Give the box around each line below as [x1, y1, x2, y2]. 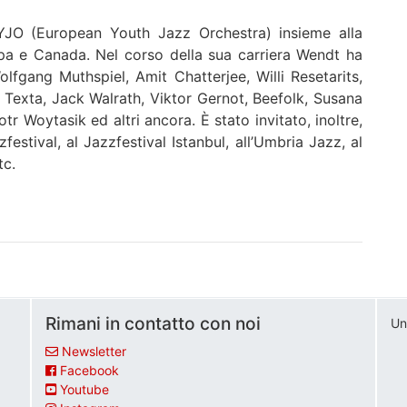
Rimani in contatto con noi [45, 312, 261, 334]
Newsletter [62, 342, 126, 359]
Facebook [60, 362, 119, 378]
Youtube [60, 381, 109, 397]
